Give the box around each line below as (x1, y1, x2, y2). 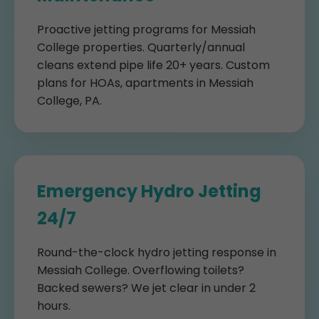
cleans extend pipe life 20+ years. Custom (37, 57, 270, 73)
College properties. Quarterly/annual (37, 39, 245, 56)
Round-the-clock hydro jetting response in (37, 244, 276, 261)
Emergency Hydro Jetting (37, 179, 261, 203)
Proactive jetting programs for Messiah (37, 21, 256, 38)
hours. (37, 298, 70, 314)
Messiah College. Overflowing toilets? (37, 262, 244, 278)
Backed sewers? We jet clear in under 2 (37, 280, 256, 296)
